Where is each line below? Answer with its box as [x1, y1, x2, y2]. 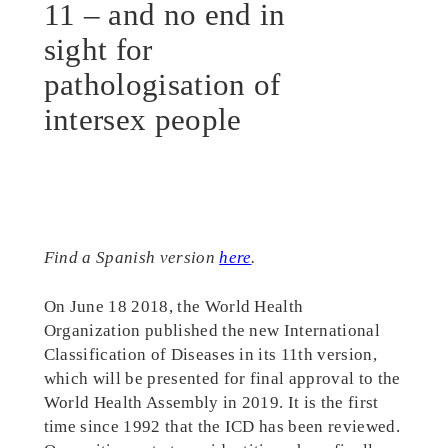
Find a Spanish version [43, 248, 220, 268]
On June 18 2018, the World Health [43, 297, 304, 317]
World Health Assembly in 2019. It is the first [43, 393, 379, 413]
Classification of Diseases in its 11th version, [43, 345, 377, 365]
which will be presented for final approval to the [43, 369, 401, 389]
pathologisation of [43, 67, 281, 103]
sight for [43, 32, 153, 68]
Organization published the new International [43, 321, 380, 341]
